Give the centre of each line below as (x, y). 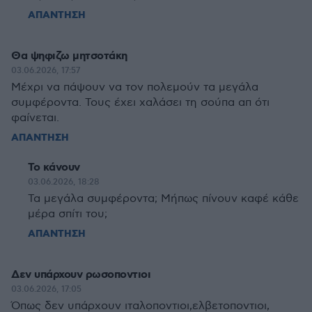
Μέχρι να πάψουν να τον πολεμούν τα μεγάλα (135, 87)
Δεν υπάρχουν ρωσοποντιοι (81, 275)
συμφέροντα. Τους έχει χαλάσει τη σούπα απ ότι (140, 103)
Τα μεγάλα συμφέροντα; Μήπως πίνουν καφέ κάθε (163, 199)
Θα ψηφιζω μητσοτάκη (69, 56)
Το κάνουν (54, 167)
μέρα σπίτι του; (68, 214)
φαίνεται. (35, 118)
